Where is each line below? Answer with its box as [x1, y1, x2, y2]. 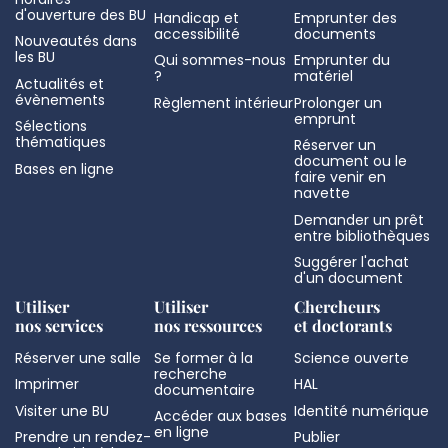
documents [293, 23, 376, 44]
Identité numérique [293, 400, 429, 421]
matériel [293, 66, 353, 87]
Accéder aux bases [154, 406, 288, 427]
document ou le [293, 151, 407, 172]
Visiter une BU [15, 400, 109, 421]
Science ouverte [293, 347, 409, 368]
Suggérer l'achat [293, 252, 409, 273]
